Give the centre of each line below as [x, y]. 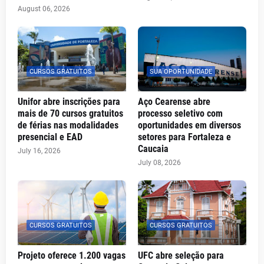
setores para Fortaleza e [184, 137]
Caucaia [153, 149]
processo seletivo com [180, 113]
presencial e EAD [50, 137]
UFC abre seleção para [181, 255]
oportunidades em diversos [189, 125]
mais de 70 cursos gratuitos [70, 113]
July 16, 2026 [39, 151]
